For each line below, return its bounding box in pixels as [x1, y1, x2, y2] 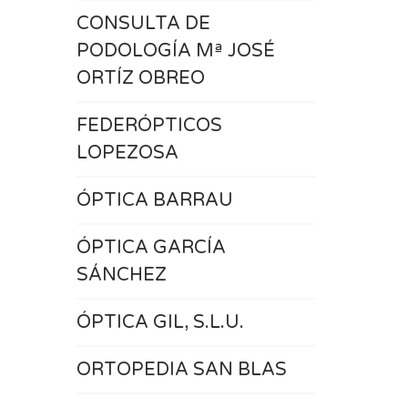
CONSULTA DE [76, 13, 210, 35]
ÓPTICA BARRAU [76, 189, 233, 211]
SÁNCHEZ [76, 264, 167, 286]
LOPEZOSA [76, 142, 178, 164]
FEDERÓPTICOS [76, 115, 222, 137]
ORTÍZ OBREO [76, 67, 205, 89]
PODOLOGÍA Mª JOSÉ [76, 40, 275, 62]
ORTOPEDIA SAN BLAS [76, 359, 287, 381]
